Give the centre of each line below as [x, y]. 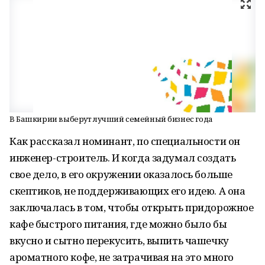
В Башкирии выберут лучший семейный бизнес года [111, 119]
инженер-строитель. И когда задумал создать [123, 158]
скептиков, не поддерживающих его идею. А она [127, 191]
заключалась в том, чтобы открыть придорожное [132, 207]
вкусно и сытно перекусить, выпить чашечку [119, 240]
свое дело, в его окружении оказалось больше [121, 174]
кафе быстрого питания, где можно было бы [118, 224]
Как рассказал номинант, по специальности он [125, 141]
